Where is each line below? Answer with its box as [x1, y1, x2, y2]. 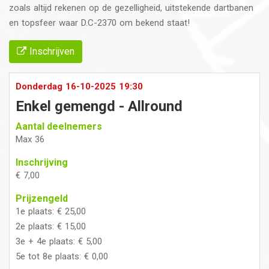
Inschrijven [26, 45, 74, 57]
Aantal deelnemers [16, 120, 102, 132]
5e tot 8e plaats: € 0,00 [16, 250, 108, 262]
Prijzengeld [16, 192, 68, 204]
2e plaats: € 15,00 [16, 220, 86, 232]
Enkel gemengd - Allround [16, 97, 183, 115]
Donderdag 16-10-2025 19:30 [16, 80, 143, 92]
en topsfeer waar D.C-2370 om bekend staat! [9, 17, 190, 28]
